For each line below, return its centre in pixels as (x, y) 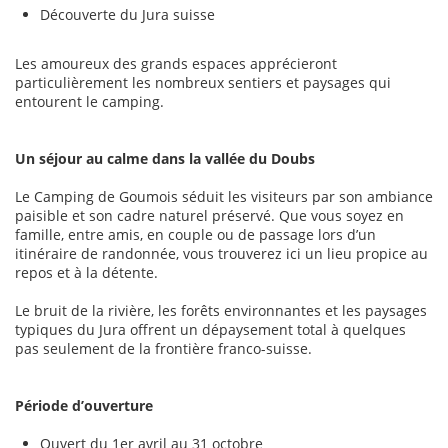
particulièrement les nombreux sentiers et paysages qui (203, 83)
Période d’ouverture (84, 406)
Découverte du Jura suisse (127, 15)
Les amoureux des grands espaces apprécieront (176, 64)
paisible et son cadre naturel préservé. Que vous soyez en (209, 216)
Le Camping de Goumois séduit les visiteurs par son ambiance (224, 197)
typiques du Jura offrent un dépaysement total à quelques (210, 330)
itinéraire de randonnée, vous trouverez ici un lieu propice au (221, 254)
